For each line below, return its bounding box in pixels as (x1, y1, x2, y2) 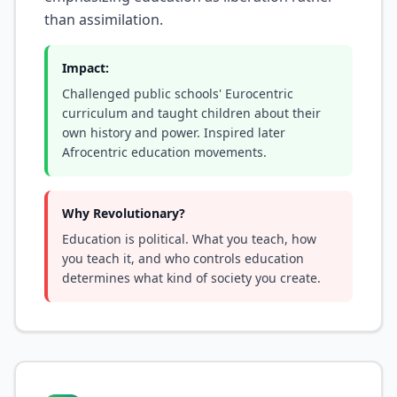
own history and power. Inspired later (62, 124, 285, 141)
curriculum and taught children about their (62, 105, 321, 121)
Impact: (62, 59, 109, 76)
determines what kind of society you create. (62, 269, 321, 286)
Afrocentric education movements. (62, 144, 267, 160)
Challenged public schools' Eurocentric (62, 85, 293, 102)
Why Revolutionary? (62, 205, 185, 222)
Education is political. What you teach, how (62, 230, 316, 247)
